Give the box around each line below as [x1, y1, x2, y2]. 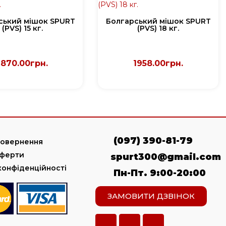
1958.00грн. [133, 59, 184, 68]
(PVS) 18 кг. [137, 24, 180, 33]
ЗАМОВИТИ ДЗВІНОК [107, 191, 195, 201]
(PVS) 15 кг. [2, 24, 43, 33]
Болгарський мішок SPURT [105, 17, 211, 26]
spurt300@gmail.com [110, 151, 221, 162]
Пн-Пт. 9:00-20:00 [114, 167, 206, 179]
